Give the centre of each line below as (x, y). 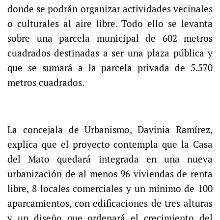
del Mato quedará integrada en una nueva (110, 159)
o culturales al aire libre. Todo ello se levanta (110, 24)
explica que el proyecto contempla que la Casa (110, 145)
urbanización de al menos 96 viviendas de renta (110, 174)
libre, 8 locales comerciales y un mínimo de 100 (110, 189)
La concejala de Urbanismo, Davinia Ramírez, (110, 130)
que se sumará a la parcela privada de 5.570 (110, 68)
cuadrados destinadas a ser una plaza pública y (110, 53)
